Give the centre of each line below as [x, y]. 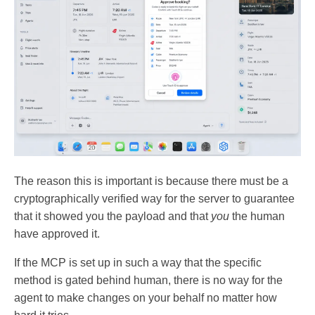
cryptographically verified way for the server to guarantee [154, 199]
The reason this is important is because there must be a [151, 181]
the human [257, 217]
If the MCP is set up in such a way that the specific [138, 263]
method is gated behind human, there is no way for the [148, 281]
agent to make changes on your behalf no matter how [146, 298]
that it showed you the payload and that [112, 217]
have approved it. [57, 234]
